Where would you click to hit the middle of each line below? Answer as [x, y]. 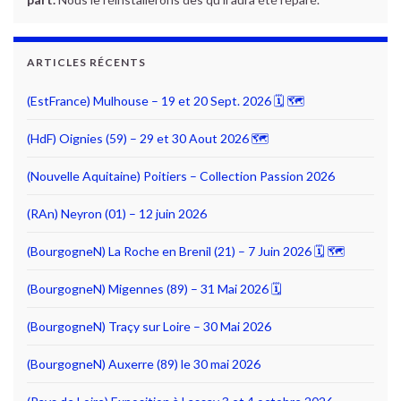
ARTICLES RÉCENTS [86, 62]
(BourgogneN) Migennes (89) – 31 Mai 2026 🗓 [154, 288]
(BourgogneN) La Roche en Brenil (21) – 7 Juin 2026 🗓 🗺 [186, 251]
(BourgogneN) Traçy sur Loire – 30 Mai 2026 [149, 326]
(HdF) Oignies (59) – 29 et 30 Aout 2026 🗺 [148, 138]
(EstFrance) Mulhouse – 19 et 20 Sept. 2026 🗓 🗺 [166, 100]
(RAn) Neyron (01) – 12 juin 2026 [117, 213]
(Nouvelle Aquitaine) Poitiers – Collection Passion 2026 [181, 175]
